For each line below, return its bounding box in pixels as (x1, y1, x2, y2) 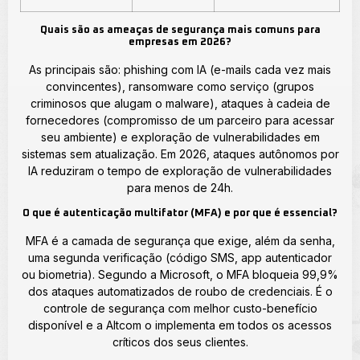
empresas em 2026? (129, 36, 231, 47)
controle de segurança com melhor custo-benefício (43, 301, 317, 316)
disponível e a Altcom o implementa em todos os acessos (28, 318, 332, 333)
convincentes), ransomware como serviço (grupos (46, 79, 314, 93)
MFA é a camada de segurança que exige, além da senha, (25, 234, 335, 248)
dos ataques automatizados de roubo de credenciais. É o (27, 284, 333, 299)
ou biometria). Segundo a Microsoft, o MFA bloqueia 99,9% (22, 268, 338, 282)
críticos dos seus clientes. (112, 335, 248, 350)
